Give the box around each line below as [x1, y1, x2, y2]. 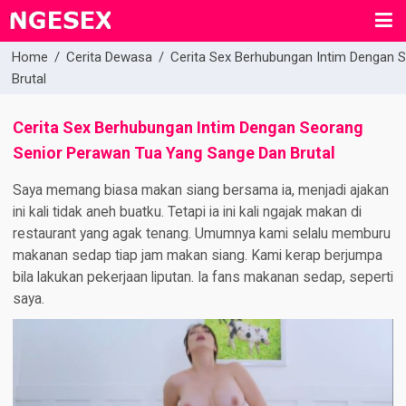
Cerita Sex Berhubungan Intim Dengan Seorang [12, 118, 363, 138]
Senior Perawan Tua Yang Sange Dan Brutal [12, 143, 335, 163]
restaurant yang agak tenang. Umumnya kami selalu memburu [12, 226, 391, 243]
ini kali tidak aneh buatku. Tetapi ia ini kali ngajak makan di [12, 204, 362, 221]
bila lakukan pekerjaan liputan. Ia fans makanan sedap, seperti [12, 269, 393, 286]
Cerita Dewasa [66, 48, 153, 65]
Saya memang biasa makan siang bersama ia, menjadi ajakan [12, 182, 389, 199]
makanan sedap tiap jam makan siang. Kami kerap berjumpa [12, 247, 382, 265]
